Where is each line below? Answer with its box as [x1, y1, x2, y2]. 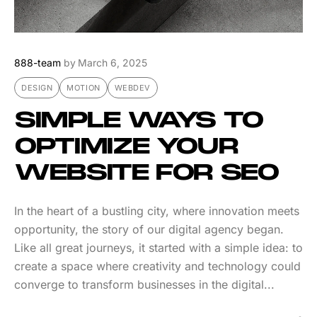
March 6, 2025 [78, 57, 147, 69]
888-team [14, 57, 61, 69]
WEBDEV [114, 83, 151, 93]
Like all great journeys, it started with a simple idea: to [14, 241, 303, 255]
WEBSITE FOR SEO [14, 161, 279, 187]
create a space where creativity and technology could [14, 259, 301, 274]
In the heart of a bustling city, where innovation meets [14, 204, 299, 219]
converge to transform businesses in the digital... [14, 277, 275, 292]
